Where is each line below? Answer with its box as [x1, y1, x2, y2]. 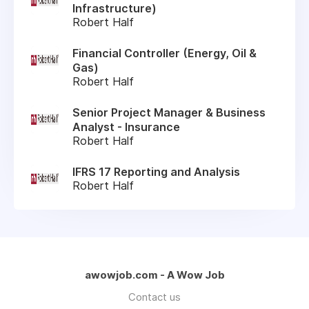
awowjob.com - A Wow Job [84, 268, 225, 281]
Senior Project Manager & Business [72, 105, 266, 119]
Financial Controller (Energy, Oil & [72, 46, 257, 60]
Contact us [128, 290, 181, 303]
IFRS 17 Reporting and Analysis [72, 164, 240, 179]
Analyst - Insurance [72, 119, 180, 134]
